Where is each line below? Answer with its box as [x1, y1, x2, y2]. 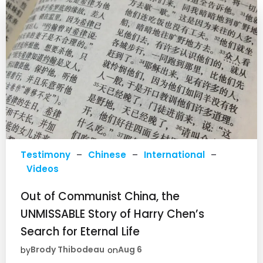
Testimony [21, 148, 70, 161]
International [144, 148, 205, 161]
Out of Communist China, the [21, 188, 180, 204]
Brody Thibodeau [31, 244, 104, 256]
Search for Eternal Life [21, 223, 140, 240]
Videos [26, 162, 59, 175]
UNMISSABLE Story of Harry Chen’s [21, 205, 204, 222]
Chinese [88, 148, 126, 161]
